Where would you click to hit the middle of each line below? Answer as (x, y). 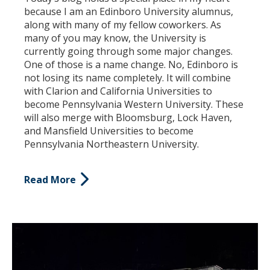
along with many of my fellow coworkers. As (123, 25)
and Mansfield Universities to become (109, 131)
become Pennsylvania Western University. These (134, 105)
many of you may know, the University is (115, 38)
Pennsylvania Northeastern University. (111, 144)
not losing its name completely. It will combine (127, 78)
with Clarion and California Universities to (118, 91)
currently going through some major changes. (128, 52)
